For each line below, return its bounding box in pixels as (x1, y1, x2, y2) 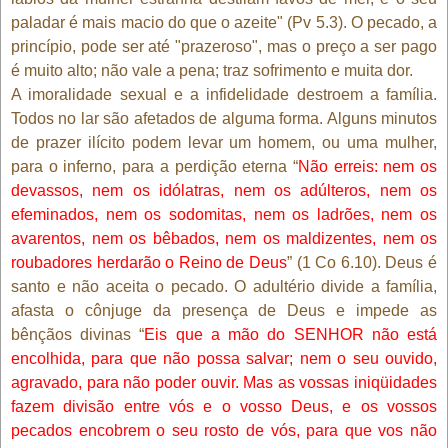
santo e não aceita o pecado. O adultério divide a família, (11, 277, 437, 295)
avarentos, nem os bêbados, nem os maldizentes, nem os (11, 229, 437, 247)
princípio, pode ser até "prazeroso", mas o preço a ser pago (11, 37, 437, 55)
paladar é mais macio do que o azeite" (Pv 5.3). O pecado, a (11, 13, 437, 31)
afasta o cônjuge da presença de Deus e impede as (11, 301, 437, 319)
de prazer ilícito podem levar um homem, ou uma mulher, (11, 133, 437, 151)
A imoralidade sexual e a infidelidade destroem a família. (11, 85, 437, 103)
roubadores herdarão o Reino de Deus (11, 253, 287, 271)
